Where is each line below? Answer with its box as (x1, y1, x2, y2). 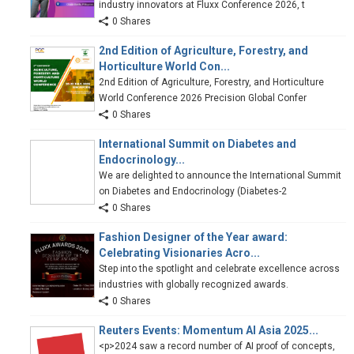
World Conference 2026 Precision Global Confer (99, 92, 307, 104)
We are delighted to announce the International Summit (99, 169, 341, 181)
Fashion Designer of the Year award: (99, 230, 288, 243)
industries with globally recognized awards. (99, 278, 288, 290)
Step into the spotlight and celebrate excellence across (99, 262, 340, 274)
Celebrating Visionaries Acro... (99, 246, 260, 259)
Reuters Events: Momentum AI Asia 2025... (99, 323, 318, 337)
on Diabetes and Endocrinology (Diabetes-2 (99, 185, 287, 197)
